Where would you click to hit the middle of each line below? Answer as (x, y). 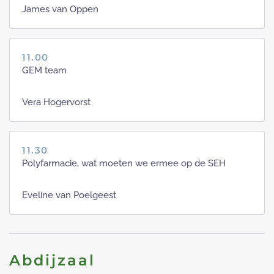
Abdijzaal (52, 260)
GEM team (44, 70)
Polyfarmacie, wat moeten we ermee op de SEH (124, 163)
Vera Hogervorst (56, 102)
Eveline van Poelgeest (69, 195)
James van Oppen (60, 9)
